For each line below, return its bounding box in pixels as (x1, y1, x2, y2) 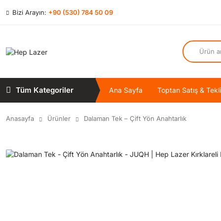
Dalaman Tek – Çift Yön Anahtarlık (84, 114, 186, 122)
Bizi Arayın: (10, 8, 48, 16)
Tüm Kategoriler (16, 85, 74, 95)
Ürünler (47, 114, 71, 122)
